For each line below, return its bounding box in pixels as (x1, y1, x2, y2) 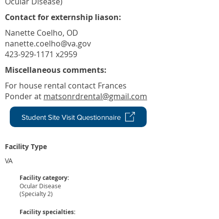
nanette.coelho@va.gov (5, 38, 91, 49)
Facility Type (5, 142, 47, 151)
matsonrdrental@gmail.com (44, 91, 147, 102)
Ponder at (5, 91, 44, 102)
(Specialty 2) (20, 190, 53, 197)
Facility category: (20, 174, 69, 182)
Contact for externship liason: (5, 12, 123, 22)
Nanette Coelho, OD (5, 27, 78, 38)
